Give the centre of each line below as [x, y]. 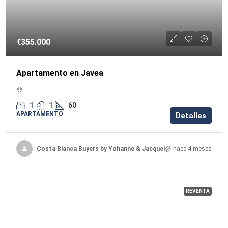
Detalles [191, 116]
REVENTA [198, 191]
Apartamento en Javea [60, 73]
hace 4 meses [192, 148]
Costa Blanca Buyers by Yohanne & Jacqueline [105, 148]
